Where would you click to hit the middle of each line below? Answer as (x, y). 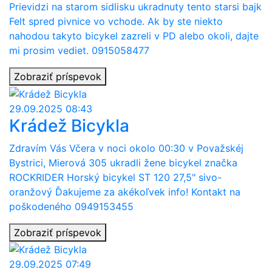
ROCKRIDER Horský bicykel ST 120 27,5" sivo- (115, 177)
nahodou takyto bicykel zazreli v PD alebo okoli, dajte (134, 36)
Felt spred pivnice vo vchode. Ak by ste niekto (116, 22)
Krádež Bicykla (69, 125)
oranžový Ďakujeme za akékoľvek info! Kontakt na (125, 192)
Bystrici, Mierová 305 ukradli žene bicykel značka (123, 162)
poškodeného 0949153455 (71, 206)
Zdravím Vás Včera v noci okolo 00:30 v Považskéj (126, 148)
